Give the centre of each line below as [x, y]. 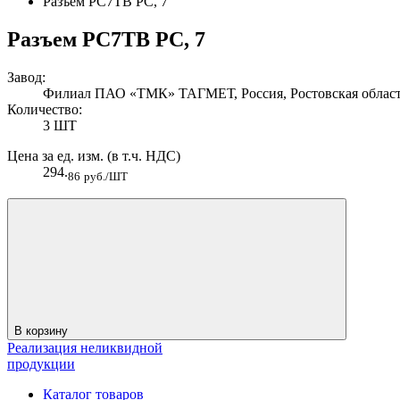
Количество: [45, 109]
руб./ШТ [106, 176]
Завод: [26, 77]
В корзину [43, 331]
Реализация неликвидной [85, 348]
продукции [41, 364]
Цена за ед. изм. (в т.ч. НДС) [94, 155]
